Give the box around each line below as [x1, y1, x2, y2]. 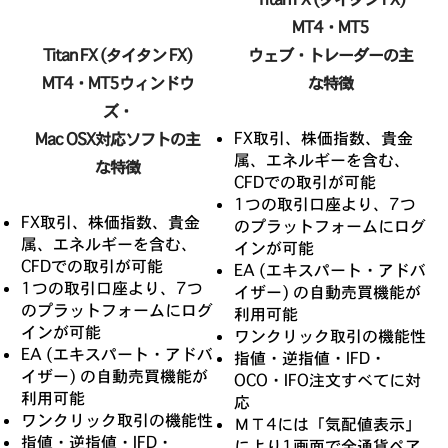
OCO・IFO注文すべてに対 [234, 369, 421, 390]
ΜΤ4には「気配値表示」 [234, 413, 421, 434]
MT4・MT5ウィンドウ [41, 72, 194, 93]
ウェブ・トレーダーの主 [247, 44, 413, 65]
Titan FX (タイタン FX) [43, 44, 193, 65]
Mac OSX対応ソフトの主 [35, 128, 201, 149]
